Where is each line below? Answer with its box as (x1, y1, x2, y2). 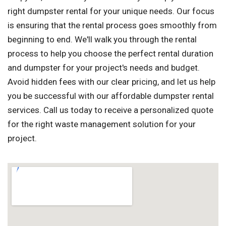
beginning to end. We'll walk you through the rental (8, 34, 197, 45)
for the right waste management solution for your (8, 119, 196, 130)
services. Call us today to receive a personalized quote (8, 105, 213, 116)
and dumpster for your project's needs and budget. (8, 63, 200, 73)
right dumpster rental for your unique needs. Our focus (8, 6, 214, 17)
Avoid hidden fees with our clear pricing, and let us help (8, 77, 215, 87)
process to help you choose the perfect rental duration (8, 48, 213, 59)
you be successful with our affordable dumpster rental (8, 91, 214, 101)
